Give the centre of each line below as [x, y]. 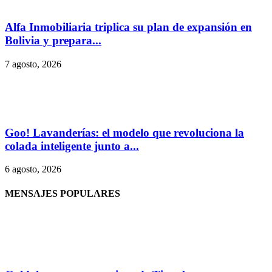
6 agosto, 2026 [33, 169]
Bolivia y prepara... [53, 41]
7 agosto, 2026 [33, 64]
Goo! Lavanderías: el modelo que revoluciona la [124, 132]
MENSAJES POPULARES [63, 193]
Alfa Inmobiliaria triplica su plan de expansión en [128, 27]
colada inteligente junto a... [72, 146]
